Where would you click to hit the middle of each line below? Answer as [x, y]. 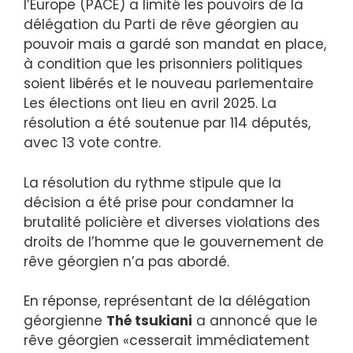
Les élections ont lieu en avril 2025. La [150, 103]
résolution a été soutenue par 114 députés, [167, 123]
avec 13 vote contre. [92, 143]
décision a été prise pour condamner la [159, 202]
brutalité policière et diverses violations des [172, 222]
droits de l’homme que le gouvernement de [174, 242]
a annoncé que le [255, 321]
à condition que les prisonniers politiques [163, 64]
